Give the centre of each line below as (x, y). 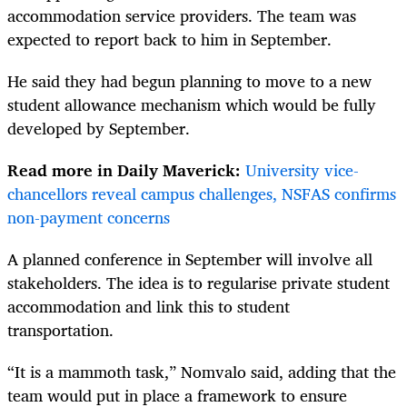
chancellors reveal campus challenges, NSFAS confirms (202, 194)
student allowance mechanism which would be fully (192, 104)
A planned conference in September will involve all (190, 259)
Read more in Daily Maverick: (126, 170)
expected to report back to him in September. (169, 39)
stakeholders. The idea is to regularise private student (199, 283)
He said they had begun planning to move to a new (189, 80)
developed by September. (99, 128)
